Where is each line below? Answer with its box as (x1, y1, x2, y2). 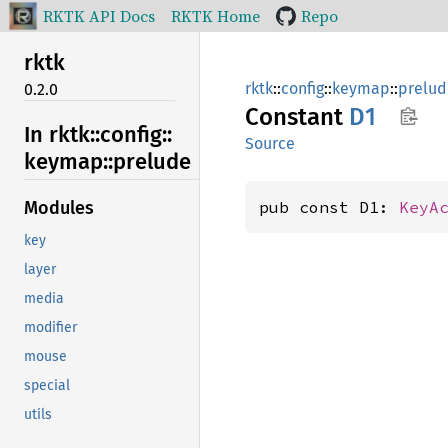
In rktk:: (24, 120, 100, 148)
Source (245, 134, 295, 153)
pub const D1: (259, 197, 399, 217)
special (24, 377, 70, 395)
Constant (245, 103, 349, 131)
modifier (24, 319, 77, 337)
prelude (113, 147, 191, 175)
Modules (24, 197, 94, 220)
